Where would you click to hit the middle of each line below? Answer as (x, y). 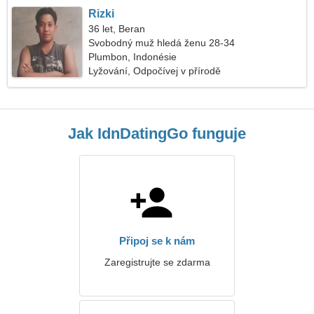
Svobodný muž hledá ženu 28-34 (162, 43)
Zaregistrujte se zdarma (157, 262)
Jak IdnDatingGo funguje (157, 134)
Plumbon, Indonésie (133, 57)
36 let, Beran (117, 29)
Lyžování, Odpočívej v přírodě (155, 71)
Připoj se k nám (157, 241)
